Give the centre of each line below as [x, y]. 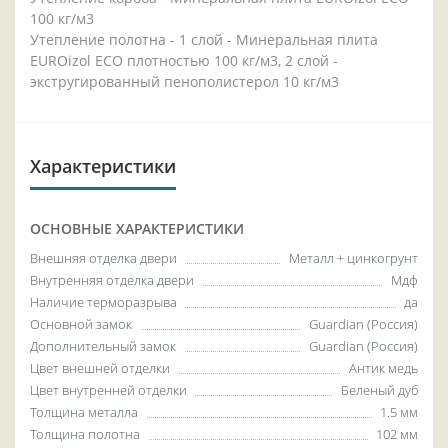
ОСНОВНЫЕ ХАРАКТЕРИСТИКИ [137, 229]
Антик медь [383, 368]
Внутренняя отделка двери [112, 280]
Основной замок [81, 324]
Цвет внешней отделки [100, 368]
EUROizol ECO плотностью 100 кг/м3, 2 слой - [184, 61]
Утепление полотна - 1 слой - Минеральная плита [204, 40]
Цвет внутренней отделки [108, 390]
